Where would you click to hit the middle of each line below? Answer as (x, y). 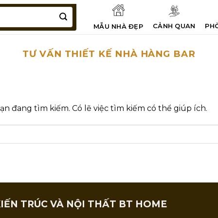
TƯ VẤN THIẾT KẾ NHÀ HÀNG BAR (109, 54)
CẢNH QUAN (174, 26)
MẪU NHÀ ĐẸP (118, 26)
